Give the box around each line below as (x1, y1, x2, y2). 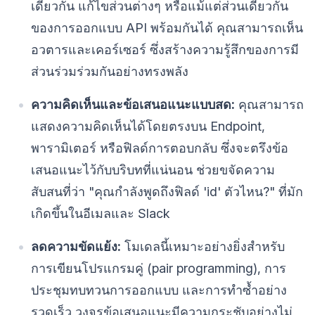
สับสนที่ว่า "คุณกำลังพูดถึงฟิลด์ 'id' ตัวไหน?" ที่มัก (31, 184, 303, 199)
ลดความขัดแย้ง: (31, 238, 121, 254)
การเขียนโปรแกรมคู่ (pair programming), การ (31, 260, 286, 276)
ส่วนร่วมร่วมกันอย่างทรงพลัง (31, 63, 188, 79)
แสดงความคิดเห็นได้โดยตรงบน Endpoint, (31, 118, 265, 134)
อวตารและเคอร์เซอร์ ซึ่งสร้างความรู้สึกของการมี (31, 41, 299, 57)
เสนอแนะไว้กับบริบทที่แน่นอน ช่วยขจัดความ (31, 162, 275, 177)
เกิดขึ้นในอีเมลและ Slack (31, 205, 170, 221)
